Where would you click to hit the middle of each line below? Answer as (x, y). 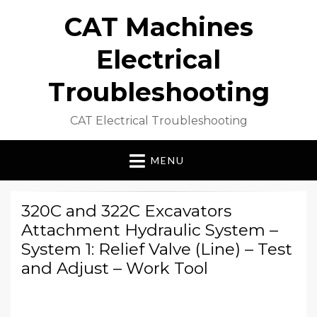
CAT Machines (158, 27)
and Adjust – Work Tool (115, 269)
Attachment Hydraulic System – (150, 230)
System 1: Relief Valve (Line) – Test (157, 249)
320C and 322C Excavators (126, 211)
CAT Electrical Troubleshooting (158, 121)
